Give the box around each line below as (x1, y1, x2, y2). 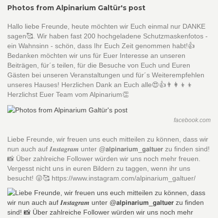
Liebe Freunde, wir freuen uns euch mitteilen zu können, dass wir (7, 135, 208, 143)
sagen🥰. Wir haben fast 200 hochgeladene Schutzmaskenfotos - (7, 32, 208, 40)
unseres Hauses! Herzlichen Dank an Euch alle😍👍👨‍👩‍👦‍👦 (7, 81, 193, 89)
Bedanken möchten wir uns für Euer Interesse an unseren (7, 52, 185, 60)
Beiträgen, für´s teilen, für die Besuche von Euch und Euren (7, 61, 190, 70)
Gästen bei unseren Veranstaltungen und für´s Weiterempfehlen (7, 71, 204, 79)
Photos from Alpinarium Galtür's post (7, 3, 145, 13)
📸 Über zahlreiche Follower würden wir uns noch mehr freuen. (7, 154, 200, 163)
